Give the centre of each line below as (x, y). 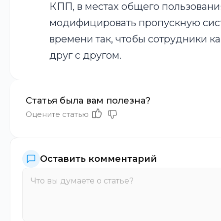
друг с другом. (85, 55)
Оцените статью (57, 114)
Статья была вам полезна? (88, 101)
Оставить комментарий (98, 159)
